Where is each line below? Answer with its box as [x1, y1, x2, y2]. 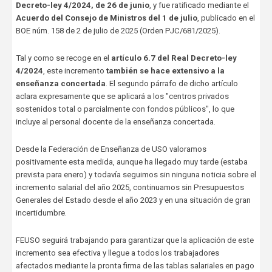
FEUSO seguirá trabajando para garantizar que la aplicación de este [15, 236, 254, 245]
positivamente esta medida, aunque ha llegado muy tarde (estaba [15, 157, 248, 167]
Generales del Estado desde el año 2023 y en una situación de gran [15, 195, 251, 205]
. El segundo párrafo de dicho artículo [105, 79, 238, 89]
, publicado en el [197, 13, 255, 23]
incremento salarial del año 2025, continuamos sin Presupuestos [15, 183, 244, 192]
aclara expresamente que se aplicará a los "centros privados [15, 92, 229, 101]
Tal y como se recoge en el [15, 53, 111, 63]
